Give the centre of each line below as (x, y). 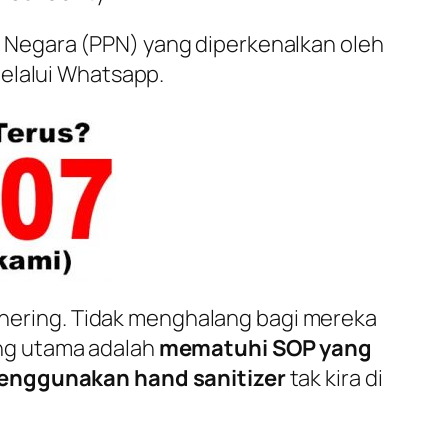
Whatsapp (108, 73)
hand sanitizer (210, 377)
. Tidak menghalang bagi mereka (219, 317)
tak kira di (334, 377)
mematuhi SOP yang (265, 347)
